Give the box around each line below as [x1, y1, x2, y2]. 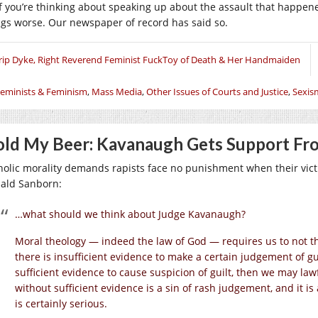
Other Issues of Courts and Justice [146, 85, 288, 98]
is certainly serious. [15, 297, 107, 310]
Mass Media [92, 85, 142, 98]
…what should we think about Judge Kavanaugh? [15, 207, 246, 221]
